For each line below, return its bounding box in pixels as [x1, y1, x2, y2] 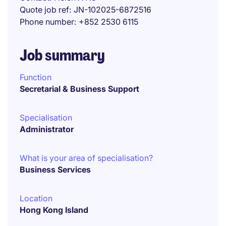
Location [20, 193, 52, 203]
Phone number [20, 17, 74, 27]
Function [20, 72, 51, 82]
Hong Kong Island [20, 205, 88, 215]
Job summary [20, 45, 105, 65]
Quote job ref [20, 5, 69, 15]
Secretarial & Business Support [20, 84, 139, 94]
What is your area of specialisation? [20, 153, 153, 163]
